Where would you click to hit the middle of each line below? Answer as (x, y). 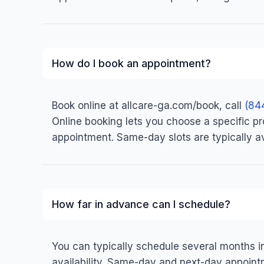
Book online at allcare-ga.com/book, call (148, 105)
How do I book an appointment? (131, 63)
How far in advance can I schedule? (141, 204)
